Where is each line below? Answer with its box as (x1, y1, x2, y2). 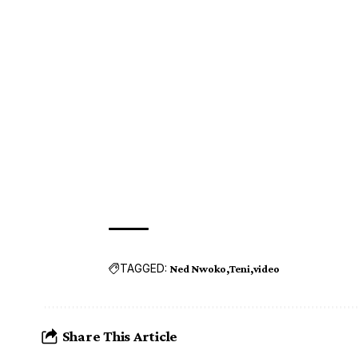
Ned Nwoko (169, 261, 227, 275)
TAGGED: (120, 261, 168, 276)
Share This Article (62, 328, 178, 345)
